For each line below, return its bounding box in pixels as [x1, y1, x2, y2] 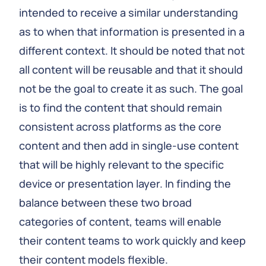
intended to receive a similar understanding [19, 5, 238, 20]
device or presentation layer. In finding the [19, 176, 231, 191]
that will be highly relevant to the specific [19, 157, 224, 172]
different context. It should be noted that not [19, 43, 245, 58]
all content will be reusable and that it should [19, 62, 243, 77]
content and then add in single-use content [19, 138, 239, 153]
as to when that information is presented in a [19, 24, 245, 39]
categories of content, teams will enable [19, 214, 221, 229]
